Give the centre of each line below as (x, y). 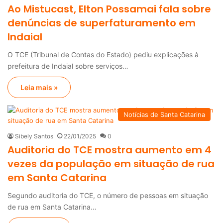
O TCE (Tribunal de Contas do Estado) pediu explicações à (103, 54)
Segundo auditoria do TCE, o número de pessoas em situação (108, 195)
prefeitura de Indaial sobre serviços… (68, 66)
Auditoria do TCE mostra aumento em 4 (110, 150)
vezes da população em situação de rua (111, 164)
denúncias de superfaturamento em (102, 23)
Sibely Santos (34, 136)
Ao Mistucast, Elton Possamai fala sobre (109, 9)
